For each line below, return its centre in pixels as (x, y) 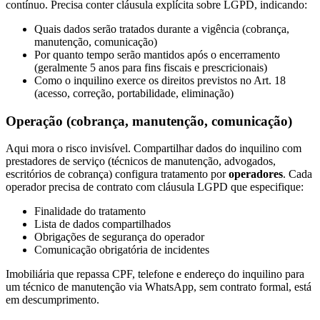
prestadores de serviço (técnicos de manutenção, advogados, (141, 161)
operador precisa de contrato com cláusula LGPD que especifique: (155, 187)
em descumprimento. (52, 300)
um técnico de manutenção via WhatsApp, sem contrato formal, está (159, 287)
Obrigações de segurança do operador (119, 237)
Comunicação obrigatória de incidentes (122, 250)
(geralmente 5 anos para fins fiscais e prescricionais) (151, 67)
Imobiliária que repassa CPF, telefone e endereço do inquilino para (155, 274)
